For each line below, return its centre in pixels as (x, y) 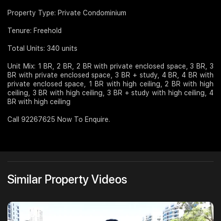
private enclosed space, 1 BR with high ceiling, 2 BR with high (110, 84)
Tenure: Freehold (35, 31)
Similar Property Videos (67, 180)
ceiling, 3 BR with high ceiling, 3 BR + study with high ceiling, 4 (110, 93)
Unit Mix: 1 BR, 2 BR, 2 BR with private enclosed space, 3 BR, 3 (110, 66)
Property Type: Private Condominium (67, 13)
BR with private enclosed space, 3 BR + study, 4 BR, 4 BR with (110, 75)
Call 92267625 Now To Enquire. (59, 120)
